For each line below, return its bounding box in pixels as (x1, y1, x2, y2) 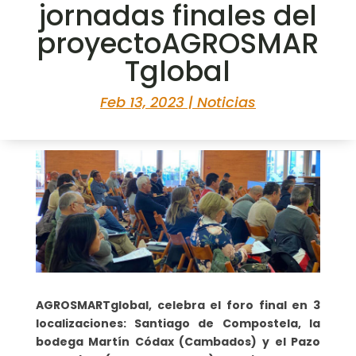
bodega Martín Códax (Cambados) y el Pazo (35, 333, 321, 350)
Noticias (196, 92, 256, 113)
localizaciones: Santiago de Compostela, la (35, 315, 321, 331)
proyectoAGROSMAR (37, 24, 319, 64)
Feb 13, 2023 (99, 92, 184, 113)
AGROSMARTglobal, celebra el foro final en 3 (35, 296, 321, 313)
